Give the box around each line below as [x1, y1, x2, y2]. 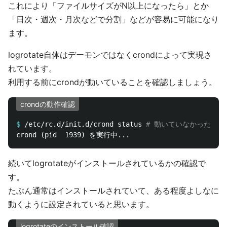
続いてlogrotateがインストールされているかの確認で [8, 158, 206, 168]
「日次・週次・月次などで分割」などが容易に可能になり [8, 14, 219, 24]
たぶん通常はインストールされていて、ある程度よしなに [8, 185, 219, 196]
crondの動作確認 [20, 100, 75, 108]
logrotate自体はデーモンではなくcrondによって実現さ [8, 50, 212, 60]
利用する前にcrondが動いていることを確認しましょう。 [8, 77, 217, 87]
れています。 [8, 63, 57, 73]
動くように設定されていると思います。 [8, 199, 154, 209]
